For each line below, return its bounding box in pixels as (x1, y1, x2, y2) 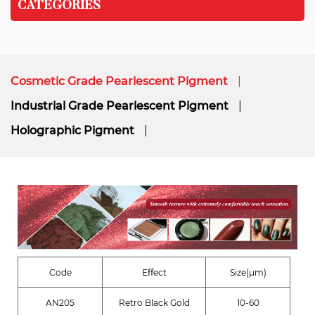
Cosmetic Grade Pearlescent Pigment (11, 75, 228, 88)
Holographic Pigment (11, 124, 134, 137)
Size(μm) (229, 267, 266, 278)
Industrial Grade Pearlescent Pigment (11, 99, 229, 112)
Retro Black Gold (118, 297, 190, 309)
